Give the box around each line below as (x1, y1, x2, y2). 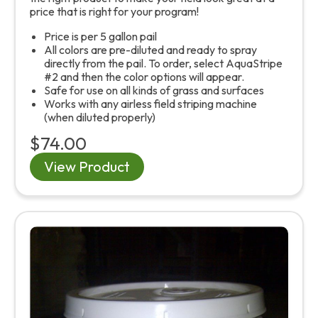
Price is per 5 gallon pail (44, 29, 157, 44)
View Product (44, 158, 130, 176)
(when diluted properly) (44, 110, 155, 125)
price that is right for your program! (30, 4, 201, 19)
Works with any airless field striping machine (44, 97, 257, 111)
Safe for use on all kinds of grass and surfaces (44, 83, 264, 98)
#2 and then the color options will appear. (44, 70, 244, 84)
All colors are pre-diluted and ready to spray (44, 43, 257, 57)
